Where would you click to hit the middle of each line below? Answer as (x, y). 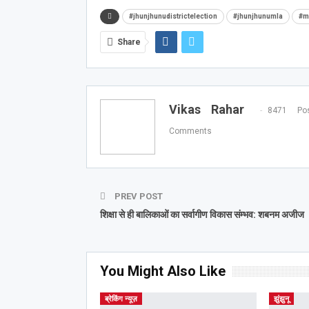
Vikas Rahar (206, 109)
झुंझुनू (282, 299)
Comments (190, 131)
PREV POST (137, 196)
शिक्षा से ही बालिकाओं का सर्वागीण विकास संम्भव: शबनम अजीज (202, 214)
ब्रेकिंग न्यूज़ (121, 299)
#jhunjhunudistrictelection (173, 16)
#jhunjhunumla (258, 16)
